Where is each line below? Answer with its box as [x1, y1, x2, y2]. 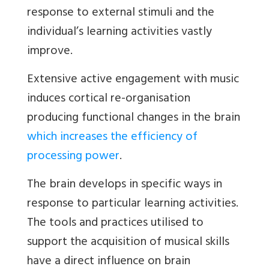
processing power [27, 146, 119, 169]
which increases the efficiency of [27, 127, 198, 150]
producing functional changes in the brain [27, 107, 240, 130]
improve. [27, 41, 73, 64]
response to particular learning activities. [27, 193, 238, 216]
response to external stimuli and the [27, 2, 214, 25]
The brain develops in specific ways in [27, 174, 222, 197]
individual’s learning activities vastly [27, 22, 212, 44]
